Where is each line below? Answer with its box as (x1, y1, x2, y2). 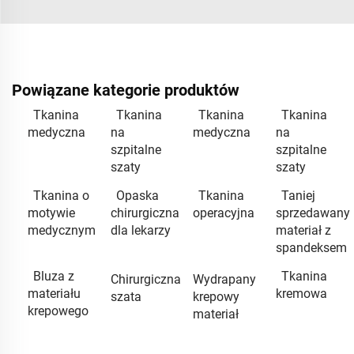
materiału (28, 286, 81, 302)
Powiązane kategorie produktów (12, 81, 239, 100)
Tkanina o (33, 188, 89, 204)
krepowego (28, 303, 88, 319)
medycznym (28, 223, 96, 239)
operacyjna (193, 205, 254, 221)
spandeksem (275, 240, 347, 256)
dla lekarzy (110, 223, 171, 239)
